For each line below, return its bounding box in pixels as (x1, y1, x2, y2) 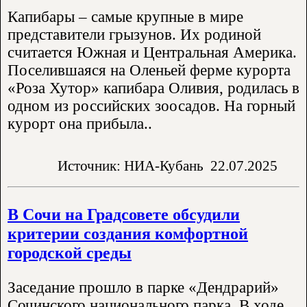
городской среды (8, 243, 132, 262)
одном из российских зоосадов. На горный (8, 97, 295, 115)
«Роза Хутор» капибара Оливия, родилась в (8, 79, 299, 97)
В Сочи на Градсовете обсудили (8, 204, 240, 223)
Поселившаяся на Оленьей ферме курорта (8, 62, 291, 79)
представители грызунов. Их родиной (8, 26, 261, 44)
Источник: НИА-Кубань (58, 158, 204, 174)
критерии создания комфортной (8, 223, 248, 243)
